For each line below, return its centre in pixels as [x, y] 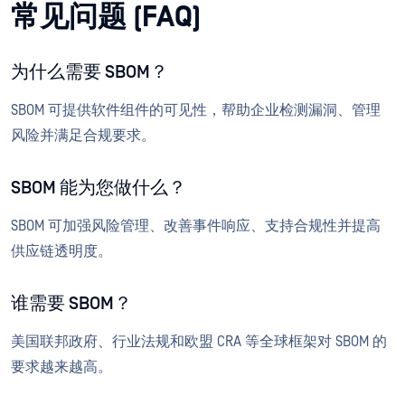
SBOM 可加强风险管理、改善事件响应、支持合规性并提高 [196, 226]
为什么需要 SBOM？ [91, 73]
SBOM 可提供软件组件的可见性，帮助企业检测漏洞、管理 [196, 111]
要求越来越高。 [61, 367]
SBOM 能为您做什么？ [99, 188]
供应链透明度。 [61, 252]
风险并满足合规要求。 [83, 136]
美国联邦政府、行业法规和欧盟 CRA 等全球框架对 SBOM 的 [199, 342]
